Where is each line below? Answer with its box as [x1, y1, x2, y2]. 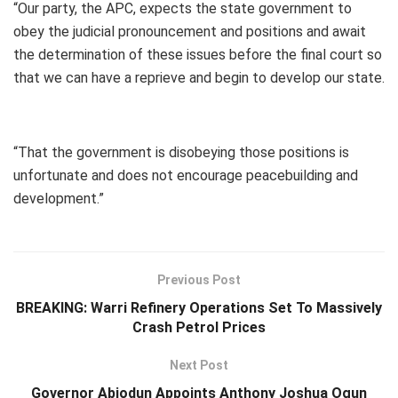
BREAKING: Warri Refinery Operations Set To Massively [16, 298, 382, 316]
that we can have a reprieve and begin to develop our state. [13, 68, 385, 86]
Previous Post [157, 272, 241, 287]
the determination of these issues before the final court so [13, 45, 382, 63]
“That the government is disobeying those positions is [13, 143, 349, 161]
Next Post [170, 357, 228, 372]
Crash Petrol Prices [132, 318, 266, 336]
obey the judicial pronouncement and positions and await [13, 22, 366, 40]
